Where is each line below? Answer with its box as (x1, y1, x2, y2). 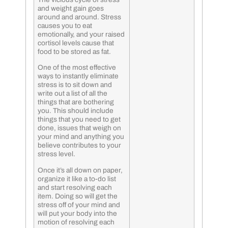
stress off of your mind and (38, 201, 120, 209)
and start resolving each (38, 183, 112, 191)
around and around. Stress (38, 13, 121, 21)
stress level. (38, 150, 75, 158)
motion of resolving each (38, 218, 115, 226)
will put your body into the (38, 209, 117, 217)
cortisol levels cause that (38, 39, 114, 47)
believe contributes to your (38, 141, 121, 150)
